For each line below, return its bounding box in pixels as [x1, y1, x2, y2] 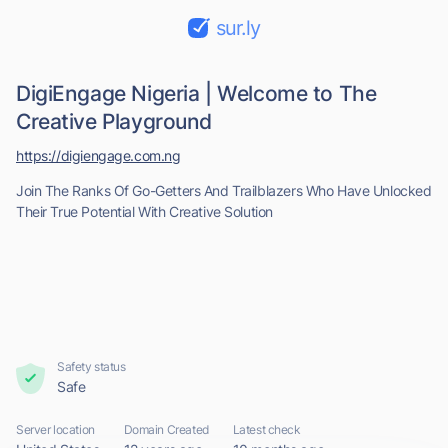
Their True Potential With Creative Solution [16, 203, 273, 220]
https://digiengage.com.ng [16, 147, 181, 164]
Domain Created [123, 422, 209, 437]
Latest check [232, 422, 301, 437]
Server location [16, 422, 95, 437]
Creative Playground [16, 109, 213, 134]
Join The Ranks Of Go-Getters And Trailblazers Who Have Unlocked [16, 182, 432, 199]
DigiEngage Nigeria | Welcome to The [16, 81, 377, 106]
